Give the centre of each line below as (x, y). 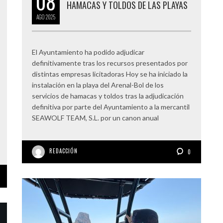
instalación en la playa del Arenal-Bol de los (98, 85)
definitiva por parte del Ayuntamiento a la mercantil (111, 107)
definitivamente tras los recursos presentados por (110, 63)
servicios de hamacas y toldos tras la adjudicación (108, 96)
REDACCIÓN (63, 151)
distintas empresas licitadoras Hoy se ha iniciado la (110, 74)
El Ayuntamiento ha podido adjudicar (88, 52)
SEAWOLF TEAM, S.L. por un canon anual (95, 118)
